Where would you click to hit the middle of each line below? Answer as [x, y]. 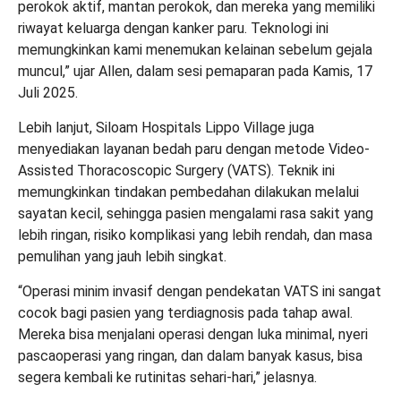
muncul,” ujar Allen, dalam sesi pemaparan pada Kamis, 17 [195, 71]
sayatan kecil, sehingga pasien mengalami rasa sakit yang [196, 213]
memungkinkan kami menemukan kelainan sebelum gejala [195, 50]
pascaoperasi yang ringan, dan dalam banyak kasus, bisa [190, 356]
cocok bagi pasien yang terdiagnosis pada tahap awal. [185, 313]
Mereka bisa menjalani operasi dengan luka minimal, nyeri [193, 334]
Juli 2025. [48, 93]
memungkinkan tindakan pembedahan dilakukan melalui [188, 192]
